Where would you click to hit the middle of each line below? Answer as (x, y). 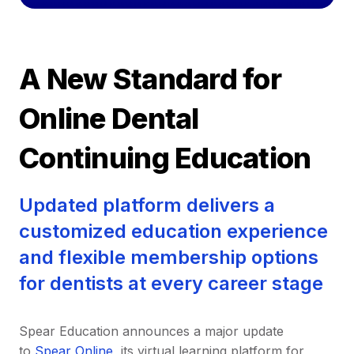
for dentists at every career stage (171, 283)
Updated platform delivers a (147, 205)
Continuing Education (165, 158)
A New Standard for (151, 79)
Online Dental (109, 118)
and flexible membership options (169, 257)
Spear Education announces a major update (151, 331)
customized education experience (173, 231)
